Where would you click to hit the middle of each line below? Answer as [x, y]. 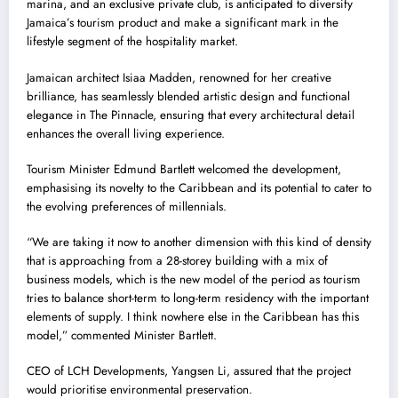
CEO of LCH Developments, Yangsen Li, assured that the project [189, 371]
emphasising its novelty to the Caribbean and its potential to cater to [199, 187]
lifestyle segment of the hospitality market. [132, 42]
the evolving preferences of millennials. [127, 206]
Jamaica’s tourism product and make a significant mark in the [183, 23]
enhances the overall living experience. [126, 133]
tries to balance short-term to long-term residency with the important [198, 298]
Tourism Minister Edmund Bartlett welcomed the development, [184, 169]
